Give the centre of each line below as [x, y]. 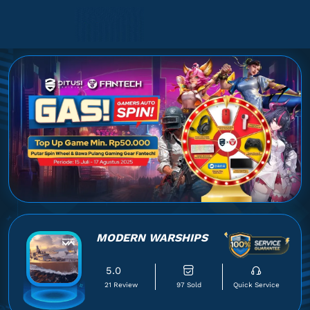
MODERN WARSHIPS [152, 238]
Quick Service [256, 284]
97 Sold [189, 284]
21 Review [121, 284]
